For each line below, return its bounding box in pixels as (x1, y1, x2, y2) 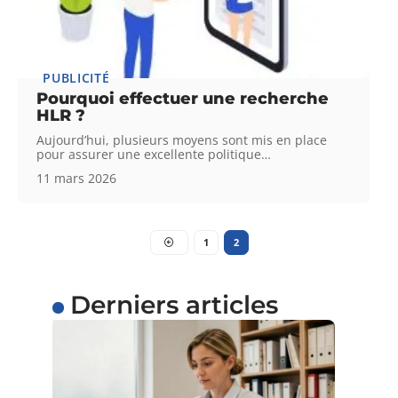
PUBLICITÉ (43, 68, 110, 86)
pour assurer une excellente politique (36, 145, 262, 163)
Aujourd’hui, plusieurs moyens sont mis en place (36, 131, 328, 148)
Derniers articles (69, 289, 278, 320)
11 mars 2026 (36, 169, 117, 187)
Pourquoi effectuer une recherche (36, 88, 330, 108)
